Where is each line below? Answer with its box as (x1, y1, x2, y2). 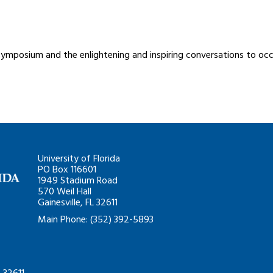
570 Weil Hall (38, 184, 92, 200)
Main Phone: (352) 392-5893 (38, 212, 154, 229)
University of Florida (38, 151, 121, 168)
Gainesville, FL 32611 (38, 195, 118, 211)
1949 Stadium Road (38, 173, 118, 190)
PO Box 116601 (38, 162, 97, 179)
